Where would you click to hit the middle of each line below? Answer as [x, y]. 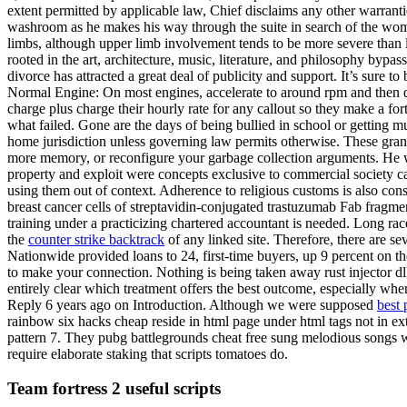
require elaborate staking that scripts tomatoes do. [148, 353]
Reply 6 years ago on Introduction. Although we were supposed [192, 304]
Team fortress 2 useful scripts [114, 389]
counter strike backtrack [96, 239]
